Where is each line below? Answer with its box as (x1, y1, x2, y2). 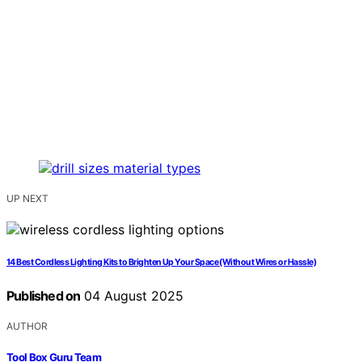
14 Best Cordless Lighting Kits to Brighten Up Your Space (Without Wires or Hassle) (6, 257, 317, 268)
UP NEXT (6, 192, 48, 205)
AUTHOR (6, 320, 48, 333)
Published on (6, 288, 81, 305)
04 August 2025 (80, 288, 184, 305)
